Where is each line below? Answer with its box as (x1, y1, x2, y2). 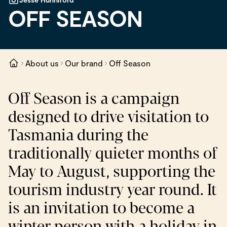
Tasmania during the (8, 127, 148, 144)
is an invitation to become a (8, 200, 195, 217)
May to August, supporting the (8, 164, 215, 180)
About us (25, 58, 59, 68)
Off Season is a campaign (8, 91, 179, 107)
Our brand (65, 58, 103, 68)
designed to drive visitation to (8, 109, 209, 126)
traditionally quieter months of (8, 145, 217, 162)
